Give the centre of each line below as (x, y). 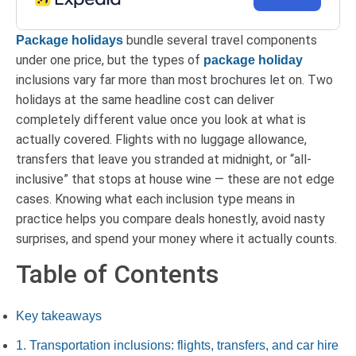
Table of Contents (117, 275)
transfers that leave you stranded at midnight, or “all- (164, 160)
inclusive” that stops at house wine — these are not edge (175, 180)
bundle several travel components (220, 41)
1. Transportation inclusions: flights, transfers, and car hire (177, 346)
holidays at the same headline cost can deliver (145, 100)
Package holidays (70, 41)
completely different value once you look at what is (161, 120)
